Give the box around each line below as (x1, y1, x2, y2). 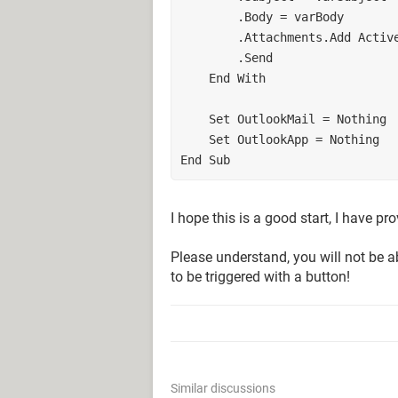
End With (209, 70, 266, 85)
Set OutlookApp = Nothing (209, 131, 379, 147)
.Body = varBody (237, 9, 344, 24)
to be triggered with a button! (171, 268, 350, 285)
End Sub (180, 152, 230, 167)
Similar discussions (171, 381, 275, 395)
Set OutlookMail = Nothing (209, 111, 386, 126)
